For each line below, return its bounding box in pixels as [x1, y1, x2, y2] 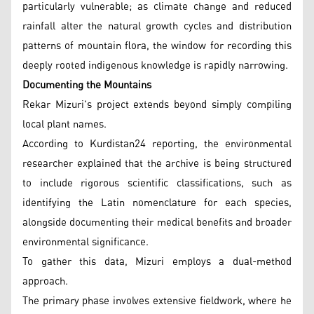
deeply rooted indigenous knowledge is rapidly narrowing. [22, 55, 288, 76]
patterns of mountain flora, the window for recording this [22, 35, 292, 56]
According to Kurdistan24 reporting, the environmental [22, 133, 292, 154]
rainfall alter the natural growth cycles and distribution [22, 15, 292, 36]
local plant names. [22, 114, 109, 135]
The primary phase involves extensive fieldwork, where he [22, 290, 292, 311]
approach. [22, 271, 68, 292]
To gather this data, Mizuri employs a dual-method [22, 251, 292, 272]
